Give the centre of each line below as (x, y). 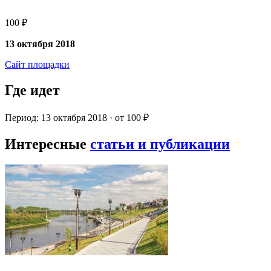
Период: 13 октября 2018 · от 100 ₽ (77, 118)
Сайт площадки (37, 65)
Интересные (47, 144)
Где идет (32, 90)
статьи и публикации (160, 144)
